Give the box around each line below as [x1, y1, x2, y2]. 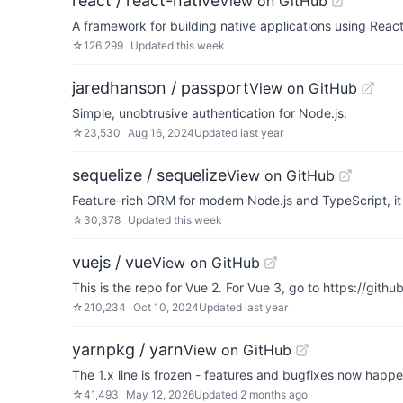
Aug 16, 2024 [128, 126, 194, 139]
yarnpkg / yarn [72, 340, 184, 359]
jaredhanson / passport [72, 78, 249, 97]
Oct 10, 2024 [133, 300, 199, 314]
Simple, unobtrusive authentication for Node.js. [72, 105, 347, 121]
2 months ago [240, 388, 308, 401]
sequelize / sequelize [72, 166, 227, 184]
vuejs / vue [72, 253, 152, 272]
